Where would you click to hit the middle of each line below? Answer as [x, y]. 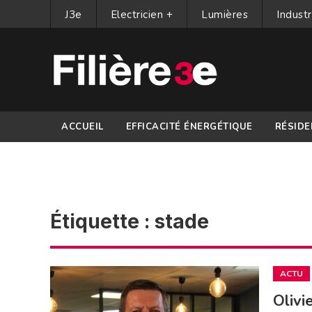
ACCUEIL [83, 127]
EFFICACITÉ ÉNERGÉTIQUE [189, 127]
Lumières [225, 15]
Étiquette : [102, 221]
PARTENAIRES [96, 157]
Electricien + [141, 15]
